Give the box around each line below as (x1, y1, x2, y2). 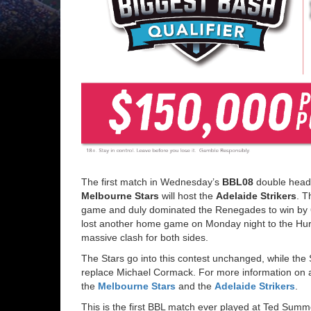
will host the (159, 190, 216, 201)
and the (176, 280, 215, 292)
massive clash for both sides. (81, 231, 208, 243)
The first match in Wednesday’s (81, 176, 222, 187)
